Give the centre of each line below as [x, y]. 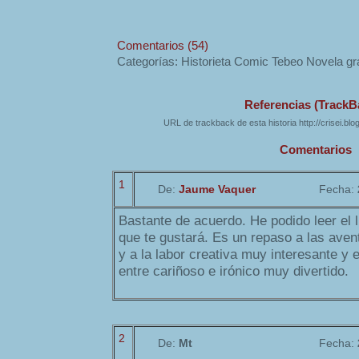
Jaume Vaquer [217, 190]
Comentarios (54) [163, 45]
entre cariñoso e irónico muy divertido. [234, 272]
